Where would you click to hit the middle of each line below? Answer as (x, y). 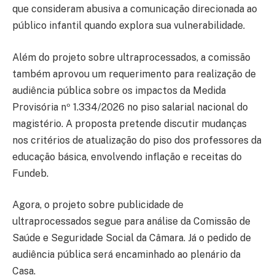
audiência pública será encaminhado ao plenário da (126, 255)
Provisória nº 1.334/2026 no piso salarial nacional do (130, 107)
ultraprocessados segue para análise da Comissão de (131, 222)
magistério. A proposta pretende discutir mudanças (130, 123)
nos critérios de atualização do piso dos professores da (137, 140)
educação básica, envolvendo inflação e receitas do (127, 157)
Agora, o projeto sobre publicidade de (98, 205)
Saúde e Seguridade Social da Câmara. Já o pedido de (132, 238)
